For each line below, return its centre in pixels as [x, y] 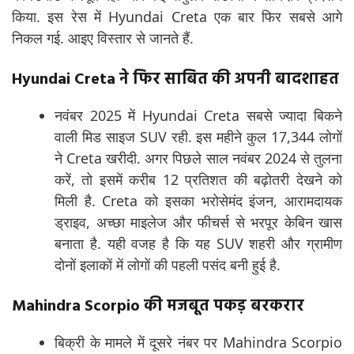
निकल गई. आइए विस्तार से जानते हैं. [103, 38]
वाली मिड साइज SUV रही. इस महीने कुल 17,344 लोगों [198, 137]
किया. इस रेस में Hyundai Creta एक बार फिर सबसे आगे [177, 17]
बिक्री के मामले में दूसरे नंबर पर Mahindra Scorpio [198, 343]
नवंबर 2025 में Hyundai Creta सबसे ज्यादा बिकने [198, 116]
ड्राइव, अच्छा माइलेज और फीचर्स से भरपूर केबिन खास [198, 222]
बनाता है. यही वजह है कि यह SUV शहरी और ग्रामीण [198, 244]
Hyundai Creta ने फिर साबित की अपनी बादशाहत [175, 80]
